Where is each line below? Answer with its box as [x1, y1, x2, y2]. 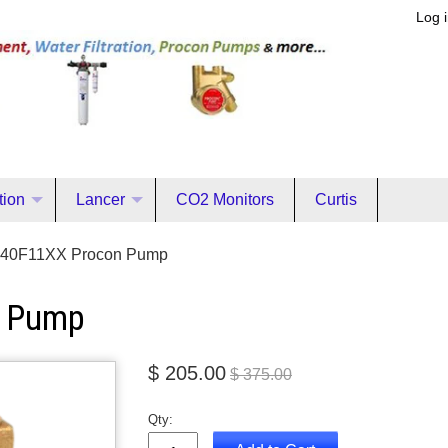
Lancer [76, 190, 125, 208]
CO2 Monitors [176, 190, 274, 208]
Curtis [315, 190, 357, 208]
